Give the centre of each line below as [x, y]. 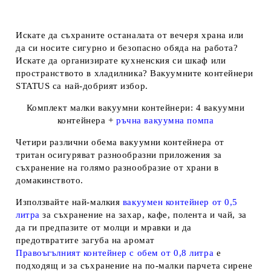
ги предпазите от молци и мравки [100, 227]
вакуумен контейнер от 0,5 [180, 202]
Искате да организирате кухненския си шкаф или [121, 60]
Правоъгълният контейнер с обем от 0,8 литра [115, 253]
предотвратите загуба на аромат [85, 240]
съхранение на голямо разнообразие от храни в [117, 167]
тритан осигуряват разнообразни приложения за [119, 155]
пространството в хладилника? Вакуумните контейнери [135, 73]
